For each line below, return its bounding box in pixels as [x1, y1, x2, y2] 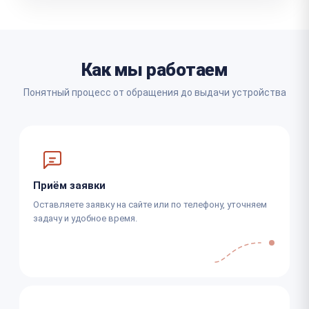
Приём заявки [33, 179, 106, 192]
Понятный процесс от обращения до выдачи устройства [23, 86, 286, 98]
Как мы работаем [81, 59, 228, 80]
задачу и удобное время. [33, 212, 137, 223]
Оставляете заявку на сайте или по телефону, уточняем [33, 199, 267, 210]
